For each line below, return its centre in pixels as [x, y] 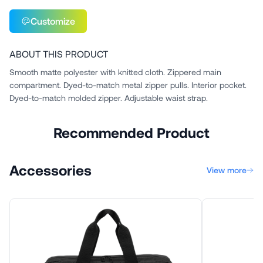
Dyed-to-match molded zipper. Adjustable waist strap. [109, 98]
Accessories [50, 170]
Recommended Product [131, 132]
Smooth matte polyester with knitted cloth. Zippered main [115, 72]
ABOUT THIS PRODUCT [59, 54]
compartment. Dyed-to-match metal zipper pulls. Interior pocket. [128, 85]
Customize [53, 21]
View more [227, 170]
